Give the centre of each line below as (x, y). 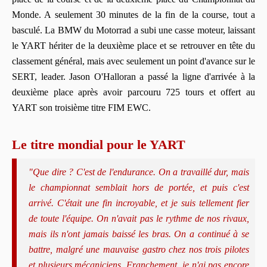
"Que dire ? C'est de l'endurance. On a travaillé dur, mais (139, 172)
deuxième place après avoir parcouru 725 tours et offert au (133, 92)
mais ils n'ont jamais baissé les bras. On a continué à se (139, 234)
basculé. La (35, 30)
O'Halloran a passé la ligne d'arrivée (163, 76)
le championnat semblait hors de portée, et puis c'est (139, 187)
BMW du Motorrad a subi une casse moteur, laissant (156, 30)
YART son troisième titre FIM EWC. (83, 107)
